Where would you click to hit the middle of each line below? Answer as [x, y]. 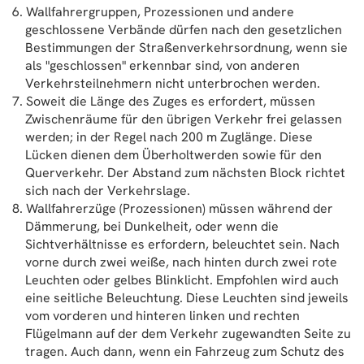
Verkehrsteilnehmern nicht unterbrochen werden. [173, 83]
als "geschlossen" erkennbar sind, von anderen [162, 65]
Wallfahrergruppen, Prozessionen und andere [160, 12]
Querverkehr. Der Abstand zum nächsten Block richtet [185, 173]
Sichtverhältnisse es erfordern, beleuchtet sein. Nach [182, 244]
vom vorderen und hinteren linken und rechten [162, 316]
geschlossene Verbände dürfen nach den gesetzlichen [184, 30]
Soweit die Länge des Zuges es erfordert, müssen [171, 101]
